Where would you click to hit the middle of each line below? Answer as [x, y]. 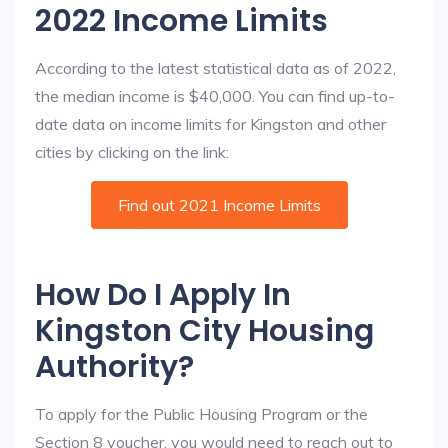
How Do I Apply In [163, 295]
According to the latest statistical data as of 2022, [215, 68]
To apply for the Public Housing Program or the [201, 414]
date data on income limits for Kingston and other [210, 124]
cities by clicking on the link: [132, 152]
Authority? [114, 367]
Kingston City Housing [204, 331]
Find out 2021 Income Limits [219, 205]
